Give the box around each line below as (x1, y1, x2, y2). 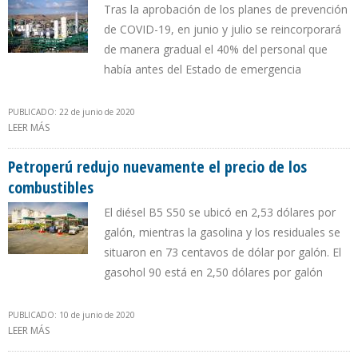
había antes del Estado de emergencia (104, 62, 301, 78)
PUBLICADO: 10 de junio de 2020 (8, 309, 135, 321)
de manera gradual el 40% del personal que (104, 42, 328, 58)
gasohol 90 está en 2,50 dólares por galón (104, 265, 323, 280)
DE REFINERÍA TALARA (50, 137, 145, 152)
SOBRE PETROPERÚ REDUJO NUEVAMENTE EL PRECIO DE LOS (50, 324, 317, 338)
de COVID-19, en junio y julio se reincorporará (104, 22, 341, 38)
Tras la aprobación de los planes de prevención (104, 2, 348, 18)
